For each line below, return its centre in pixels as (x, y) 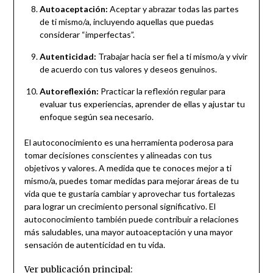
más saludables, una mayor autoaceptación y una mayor (128, 232)
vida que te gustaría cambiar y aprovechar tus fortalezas (129, 193)
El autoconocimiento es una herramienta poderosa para (129, 142)
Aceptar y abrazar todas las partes (173, 9)
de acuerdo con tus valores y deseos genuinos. (128, 69)
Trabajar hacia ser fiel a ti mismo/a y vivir (172, 56)
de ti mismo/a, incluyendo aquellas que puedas (126, 21)
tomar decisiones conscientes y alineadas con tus (118, 155)
